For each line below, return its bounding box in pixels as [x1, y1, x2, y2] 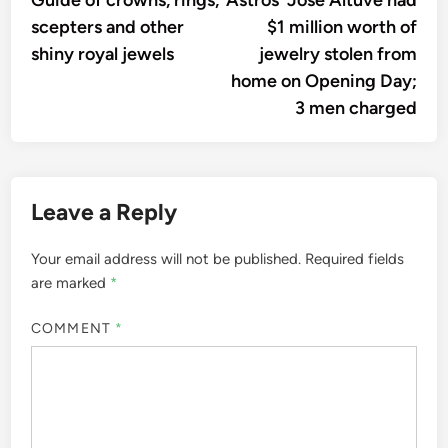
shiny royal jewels [31, 43, 175, 65]
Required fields [305, 250, 405, 268]
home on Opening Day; [230, 70, 417, 92]
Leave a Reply [31, 198, 178, 226]
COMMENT [31, 319, 115, 337]
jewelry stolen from [258, 43, 417, 65]
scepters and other [31, 16, 185, 38]
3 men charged [294, 97, 417, 119]
